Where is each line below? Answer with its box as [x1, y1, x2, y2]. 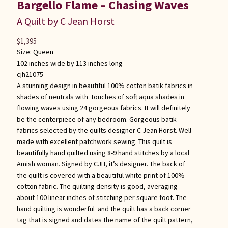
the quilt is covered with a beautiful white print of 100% [16, 170, 185, 180]
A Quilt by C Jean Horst [16, 15, 115, 28]
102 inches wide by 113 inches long [16, 59, 123, 68]
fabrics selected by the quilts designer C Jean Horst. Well [16, 126, 191, 135]
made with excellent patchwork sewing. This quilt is [16, 137, 172, 147]
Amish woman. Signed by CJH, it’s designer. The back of [16, 159, 185, 169]
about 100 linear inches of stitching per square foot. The [16, 193, 187, 203]
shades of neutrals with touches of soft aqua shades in [16, 92, 184, 102]
